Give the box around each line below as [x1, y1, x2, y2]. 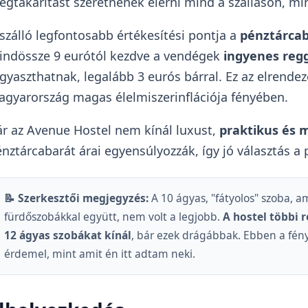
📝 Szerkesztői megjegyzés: [3, 190, 148, 206]
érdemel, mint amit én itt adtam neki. [3, 246, 195, 262]
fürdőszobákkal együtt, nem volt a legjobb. [3, 209, 223, 225]
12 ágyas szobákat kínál [3, 228, 131, 243]
